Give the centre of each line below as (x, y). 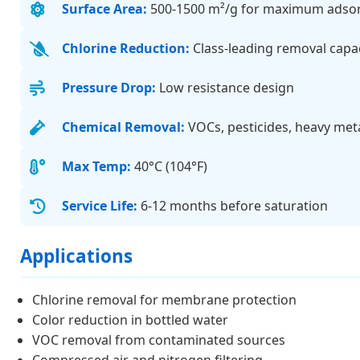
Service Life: (100, 206)
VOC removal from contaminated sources (159, 340)
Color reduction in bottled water (130, 320)
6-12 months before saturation (233, 206)
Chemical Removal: (123, 127)
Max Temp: (96, 166)
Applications (76, 256)
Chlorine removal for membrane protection (164, 300)
